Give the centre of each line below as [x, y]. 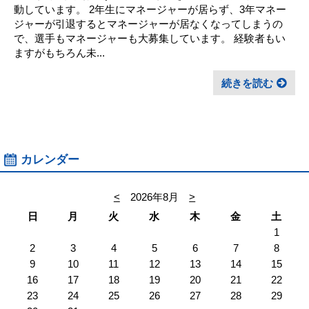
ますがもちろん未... [59, 53]
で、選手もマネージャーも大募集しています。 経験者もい [150, 38]
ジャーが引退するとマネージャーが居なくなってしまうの [148, 24]
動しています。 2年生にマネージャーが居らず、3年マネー [150, 9]
